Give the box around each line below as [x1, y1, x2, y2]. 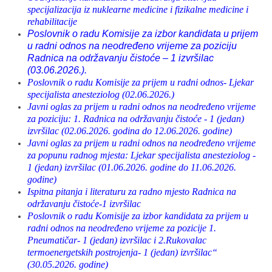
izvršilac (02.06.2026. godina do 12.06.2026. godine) [27, 126, 232, 136]
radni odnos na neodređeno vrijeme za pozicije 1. [27, 223, 216, 233]
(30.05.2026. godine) [27, 259, 108, 270]
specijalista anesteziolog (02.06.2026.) [27, 89, 174, 100]
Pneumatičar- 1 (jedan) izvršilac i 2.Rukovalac [27, 235, 206, 245]
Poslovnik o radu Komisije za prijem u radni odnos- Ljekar [27, 77, 254, 87]
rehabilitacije [27, 16, 77, 27]
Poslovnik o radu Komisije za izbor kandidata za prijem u [27, 211, 248, 221]
